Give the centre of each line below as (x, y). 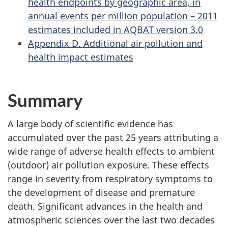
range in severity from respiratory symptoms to (110, 178)
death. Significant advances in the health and (105, 206)
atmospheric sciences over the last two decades (111, 220)
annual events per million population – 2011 (123, 16)
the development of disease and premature (101, 192)
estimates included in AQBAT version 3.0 (116, 29)
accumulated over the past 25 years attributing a (113, 137)
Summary (45, 100)
